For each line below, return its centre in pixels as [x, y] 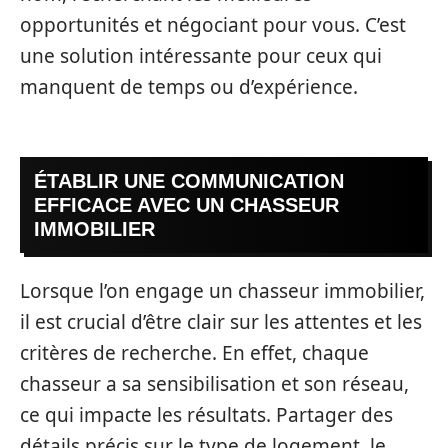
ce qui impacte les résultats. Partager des [206, 414]
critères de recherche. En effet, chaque [194, 352]
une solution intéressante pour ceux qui [201, 55]
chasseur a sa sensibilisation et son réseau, [214, 383]
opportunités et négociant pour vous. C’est [213, 24]
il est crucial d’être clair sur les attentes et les [221, 321]
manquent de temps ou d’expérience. [189, 86]
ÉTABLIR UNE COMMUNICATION [189, 181]
